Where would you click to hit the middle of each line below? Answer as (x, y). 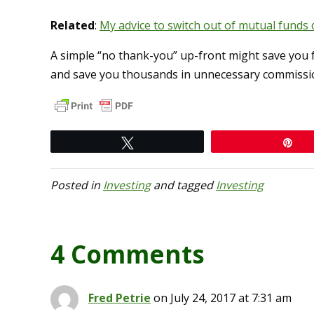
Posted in (77, 185)
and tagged (183, 185)
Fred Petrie (120, 298)
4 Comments (128, 254)
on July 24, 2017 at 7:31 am (223, 298)
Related (73, 26)
